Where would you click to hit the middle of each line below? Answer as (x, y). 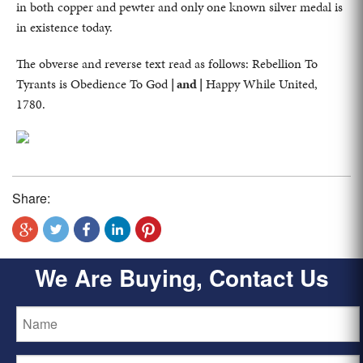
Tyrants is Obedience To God (94, 83)
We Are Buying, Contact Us (181, 278)
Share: (31, 198)
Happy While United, (260, 83)
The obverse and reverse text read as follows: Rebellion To (167, 63)
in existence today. (64, 27)
